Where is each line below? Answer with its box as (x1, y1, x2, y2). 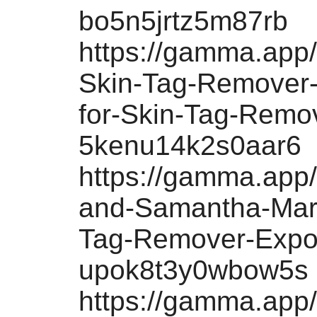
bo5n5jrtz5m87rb (79, 6, 288, 36)
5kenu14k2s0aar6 (79, 130, 301, 161)
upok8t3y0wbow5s (79, 255, 309, 285)
